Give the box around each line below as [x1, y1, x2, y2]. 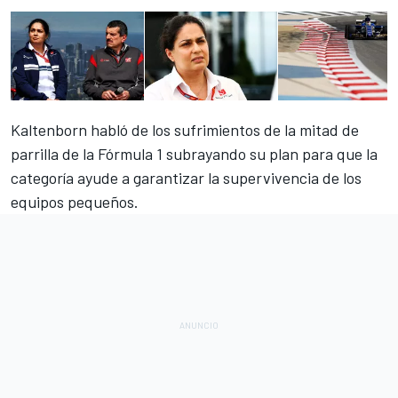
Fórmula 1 [98, 144, 163, 164]
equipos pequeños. [11, 192, 139, 212]
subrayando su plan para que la [163, 144, 378, 164]
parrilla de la [11, 144, 98, 164]
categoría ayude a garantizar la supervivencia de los [11, 168, 362, 188]
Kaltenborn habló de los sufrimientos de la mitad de [11, 120, 359, 140]
